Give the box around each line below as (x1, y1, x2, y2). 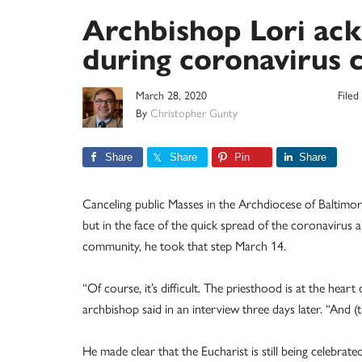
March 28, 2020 (136, 89, 207, 103)
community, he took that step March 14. (82, 238, 286, 254)
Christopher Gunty (150, 107, 238, 120)
